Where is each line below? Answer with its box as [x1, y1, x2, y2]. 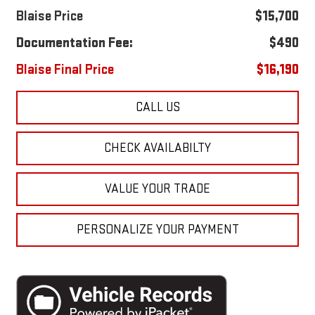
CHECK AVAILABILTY [104, 140, 211, 155]
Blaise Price [15, 7, 83, 25]
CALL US [135, 99, 180, 115]
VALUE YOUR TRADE [105, 181, 210, 196]
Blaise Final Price [15, 60, 114, 78]
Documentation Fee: [15, 34, 133, 51]
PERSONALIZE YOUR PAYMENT [76, 221, 239, 237]
